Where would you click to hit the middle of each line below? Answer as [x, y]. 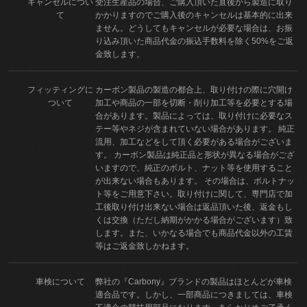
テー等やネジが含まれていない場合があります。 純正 [195, 128]
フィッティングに [60, 89]
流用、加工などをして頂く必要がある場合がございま [194, 141]
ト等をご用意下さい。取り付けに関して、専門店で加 [194, 193]
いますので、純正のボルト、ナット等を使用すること [194, 167]
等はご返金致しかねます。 [145, 245]
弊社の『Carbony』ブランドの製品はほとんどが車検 [194, 281]
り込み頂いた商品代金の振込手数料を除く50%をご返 [195, 40]
